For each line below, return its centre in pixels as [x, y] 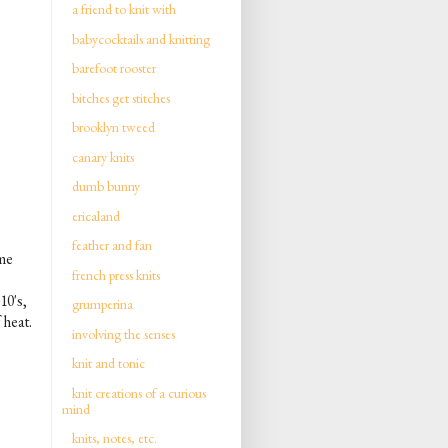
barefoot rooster [114, 68]
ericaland [96, 215]
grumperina [102, 304]
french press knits [116, 274]
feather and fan [112, 245]
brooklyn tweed [113, 127]
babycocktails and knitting [141, 38]
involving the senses [123, 333]
